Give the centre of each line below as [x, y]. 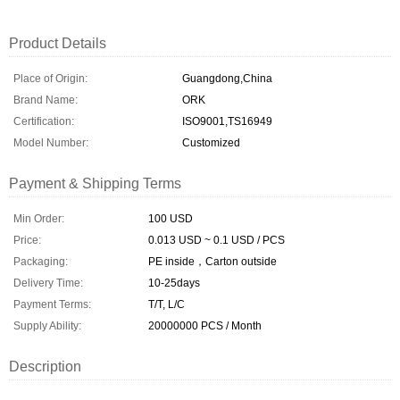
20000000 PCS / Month [205, 325]
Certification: [44, 121]
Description [45, 366]
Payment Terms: [52, 304]
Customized [211, 142]
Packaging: [41, 261]
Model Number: [51, 142]
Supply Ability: [47, 325]
